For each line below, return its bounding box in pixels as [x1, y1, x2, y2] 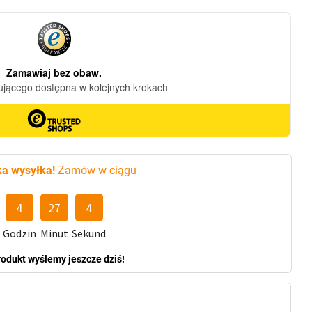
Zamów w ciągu [55, 164, 137, 178]
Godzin [2, 226, 36, 241]
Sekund [72, 226, 107, 241]
